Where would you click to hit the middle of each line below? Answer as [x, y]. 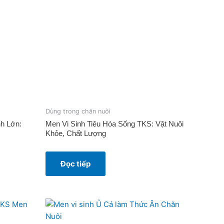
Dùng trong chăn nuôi [78, 111]
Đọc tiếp [75, 163]
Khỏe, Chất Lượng [76, 133]
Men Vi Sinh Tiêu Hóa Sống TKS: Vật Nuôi [114, 123]
